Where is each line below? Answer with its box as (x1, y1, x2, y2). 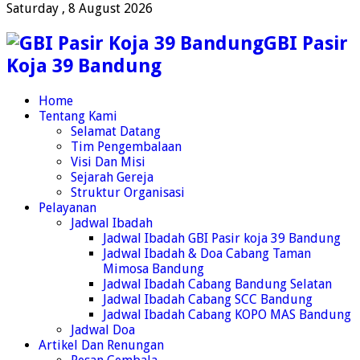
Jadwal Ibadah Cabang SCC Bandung (103, 291, 313, 307)
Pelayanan (39, 199, 96, 215)
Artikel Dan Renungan (39, 337, 164, 353)
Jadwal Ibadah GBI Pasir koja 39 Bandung (103, 230, 341, 246)
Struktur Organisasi (71, 184, 185, 200)
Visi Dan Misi (71, 153, 145, 170)
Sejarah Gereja (71, 169, 153, 185)
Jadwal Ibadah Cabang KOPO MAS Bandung (103, 306, 351, 322)
